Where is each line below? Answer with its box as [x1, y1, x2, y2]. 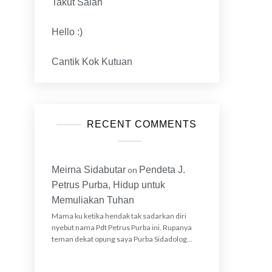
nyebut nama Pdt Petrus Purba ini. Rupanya [51, 222, 192, 232]
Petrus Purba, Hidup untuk [51, 179, 165, 190]
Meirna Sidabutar [51, 164, 126, 175]
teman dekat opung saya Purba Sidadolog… [51, 234, 192, 243]
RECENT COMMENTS [86, 118, 197, 129]
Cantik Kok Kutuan [51, 56, 132, 67]
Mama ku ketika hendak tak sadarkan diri [51, 211, 186, 220]
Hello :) [51, 26, 83, 37]
